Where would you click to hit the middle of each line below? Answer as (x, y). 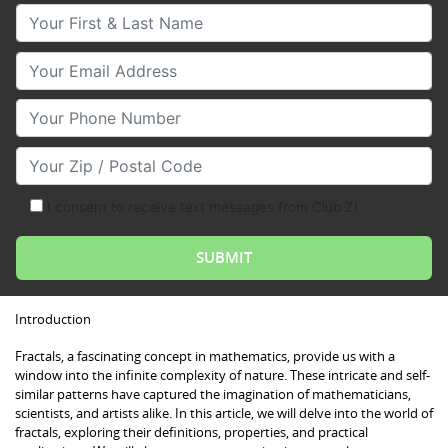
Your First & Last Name (102, 15)
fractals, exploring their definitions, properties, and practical (191, 431)
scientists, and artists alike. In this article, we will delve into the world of (224, 412)
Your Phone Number (91, 110)
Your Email (55, 62)
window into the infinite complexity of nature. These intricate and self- (222, 374)
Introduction (53, 318)
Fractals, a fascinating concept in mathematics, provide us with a (205, 355)
